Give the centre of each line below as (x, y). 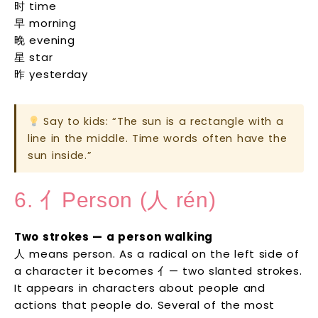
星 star (34, 57)
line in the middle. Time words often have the (158, 139)
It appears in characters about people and (140, 288)
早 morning (45, 23)
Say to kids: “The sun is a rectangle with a (161, 122)
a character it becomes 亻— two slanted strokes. (158, 271)
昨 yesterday (51, 75)
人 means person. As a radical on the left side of (157, 254)
